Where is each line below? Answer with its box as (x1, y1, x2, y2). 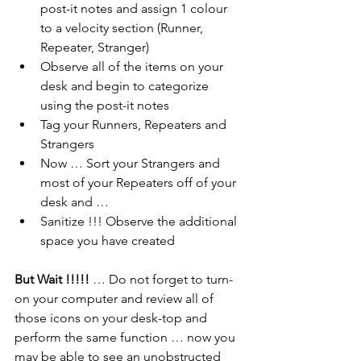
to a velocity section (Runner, (40, 20, 206, 36)
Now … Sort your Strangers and (40, 156, 223, 172)
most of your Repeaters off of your (40, 175, 239, 191)
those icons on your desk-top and (15, 310, 210, 326)
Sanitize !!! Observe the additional (40, 214, 240, 230)
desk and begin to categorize (40, 78, 212, 94)
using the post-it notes (40, 98, 169, 114)
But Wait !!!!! (15, 272, 89, 288)
